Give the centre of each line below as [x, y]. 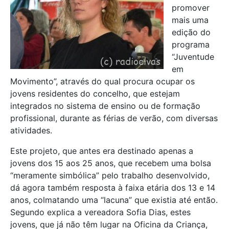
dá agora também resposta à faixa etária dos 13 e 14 [113, 187]
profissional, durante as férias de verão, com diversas [114, 118]
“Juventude [193, 56]
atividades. [31, 130]
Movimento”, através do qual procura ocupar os [102, 81]
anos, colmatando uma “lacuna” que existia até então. [114, 200]
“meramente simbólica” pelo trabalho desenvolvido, [110, 175]
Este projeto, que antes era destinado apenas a [102, 151]
